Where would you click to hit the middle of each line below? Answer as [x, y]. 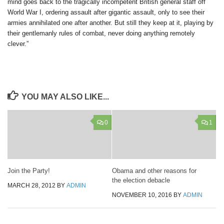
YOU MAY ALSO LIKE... [65, 97]
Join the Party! [29, 170]
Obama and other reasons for [154, 170]
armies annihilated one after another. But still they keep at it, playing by [110, 22]
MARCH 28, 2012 [31, 185]
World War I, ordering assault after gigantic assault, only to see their [106, 12]
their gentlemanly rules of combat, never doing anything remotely [101, 33]
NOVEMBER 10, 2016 [142, 195]
